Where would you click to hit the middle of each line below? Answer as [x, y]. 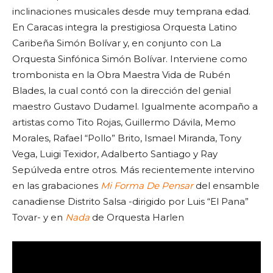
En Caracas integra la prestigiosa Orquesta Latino [125, 27]
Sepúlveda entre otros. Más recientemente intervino [133, 170]
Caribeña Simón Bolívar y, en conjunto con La [117, 43]
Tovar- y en [39, 217]
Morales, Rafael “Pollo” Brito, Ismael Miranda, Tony [127, 138]
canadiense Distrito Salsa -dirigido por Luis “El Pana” [130, 201]
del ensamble [226, 186]
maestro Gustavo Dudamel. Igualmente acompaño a [135, 106]
